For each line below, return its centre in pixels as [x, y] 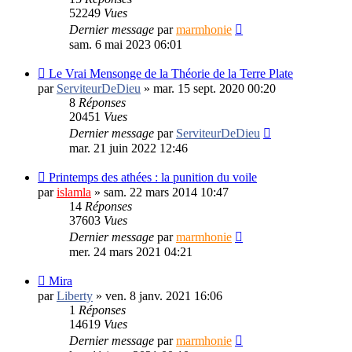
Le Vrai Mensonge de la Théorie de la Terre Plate [171, 73]
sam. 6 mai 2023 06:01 [126, 44]
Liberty [75, 295]
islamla [74, 192]
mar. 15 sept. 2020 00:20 [214, 88]
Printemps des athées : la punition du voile [153, 177]
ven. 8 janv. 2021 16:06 [164, 295]
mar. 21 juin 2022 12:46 [128, 148]
